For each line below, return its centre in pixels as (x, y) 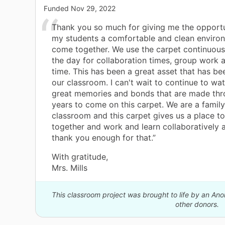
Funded (57, 9)
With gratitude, (80, 157)
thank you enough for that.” (104, 138)
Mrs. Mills (70, 168)
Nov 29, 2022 (93, 9)
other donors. (197, 204)
